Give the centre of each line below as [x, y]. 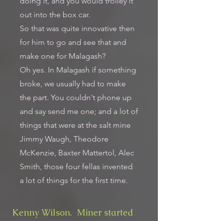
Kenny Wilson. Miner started [72, 212]
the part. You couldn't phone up [76, 97]
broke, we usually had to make [73, 84]
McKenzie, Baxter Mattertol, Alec [77, 153]
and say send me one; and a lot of [79, 111]
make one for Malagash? [63, 56]
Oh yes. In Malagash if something [78, 70]
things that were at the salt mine [75, 125]
